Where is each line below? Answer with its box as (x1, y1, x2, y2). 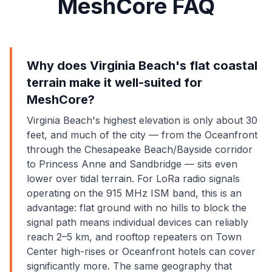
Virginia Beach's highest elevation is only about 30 (27, 114, 257, 126)
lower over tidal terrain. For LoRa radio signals (27, 172, 240, 185)
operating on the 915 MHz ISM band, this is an (27, 187, 242, 199)
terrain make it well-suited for (27, 75, 202, 90)
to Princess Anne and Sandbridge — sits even (27, 158, 237, 170)
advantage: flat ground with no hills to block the (27, 202, 246, 214)
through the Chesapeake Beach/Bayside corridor (27, 143, 253, 155)
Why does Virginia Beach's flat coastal (27, 58, 257, 73)
